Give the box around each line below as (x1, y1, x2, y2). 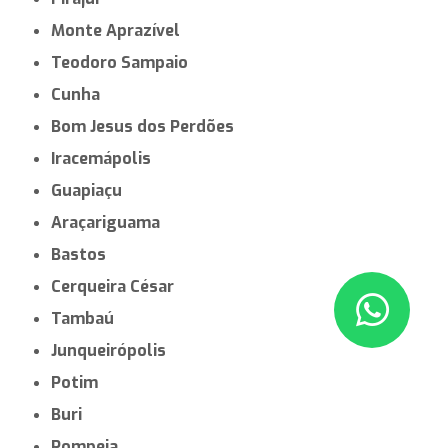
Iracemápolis (55, 147, 152, 169)
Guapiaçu (62, 179, 123, 201)
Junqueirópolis (57, 339, 167, 361)
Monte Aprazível (65, 19, 181, 41)
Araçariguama (62, 211, 161, 233)
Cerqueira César (61, 275, 175, 297)
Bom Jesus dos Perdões (61, 115, 235, 137)
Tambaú (61, 307, 115, 329)
